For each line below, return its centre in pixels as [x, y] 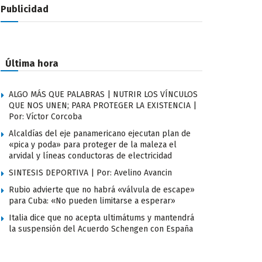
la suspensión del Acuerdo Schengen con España [101, 229]
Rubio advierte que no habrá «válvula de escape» [102, 190]
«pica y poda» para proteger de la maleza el [93, 145]
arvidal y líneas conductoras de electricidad [90, 156]
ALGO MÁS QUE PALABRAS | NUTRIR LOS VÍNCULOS [103, 95]
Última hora [32, 64]
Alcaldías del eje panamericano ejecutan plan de [100, 134]
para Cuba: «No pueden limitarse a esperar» [92, 201]
